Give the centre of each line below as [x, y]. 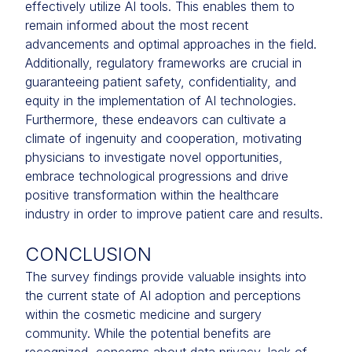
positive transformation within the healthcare [152, 195]
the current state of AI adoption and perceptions [163, 295]
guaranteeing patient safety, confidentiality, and [161, 82]
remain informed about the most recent [137, 25]
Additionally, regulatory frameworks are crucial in [163, 63]
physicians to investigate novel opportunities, [154, 157]
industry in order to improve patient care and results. [174, 214]
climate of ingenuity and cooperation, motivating [163, 138]
